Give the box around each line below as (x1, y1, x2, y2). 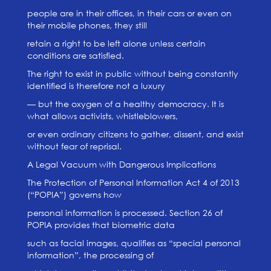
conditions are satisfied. (27, 50, 124, 61)
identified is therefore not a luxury (27, 80, 165, 91)
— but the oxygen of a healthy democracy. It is (27, 98, 224, 109)
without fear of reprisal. (27, 140, 122, 152)
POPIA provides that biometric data (27, 219, 175, 230)
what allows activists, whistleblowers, (27, 110, 178, 122)
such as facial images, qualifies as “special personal (27, 237, 241, 249)
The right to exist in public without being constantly (27, 68, 238, 79)
